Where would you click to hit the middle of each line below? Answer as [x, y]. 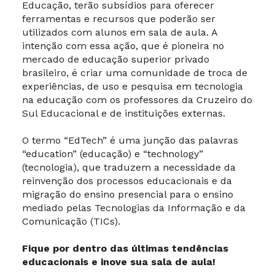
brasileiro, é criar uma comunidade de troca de [135, 73]
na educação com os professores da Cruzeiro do [137, 100]
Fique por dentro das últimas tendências [125, 248]
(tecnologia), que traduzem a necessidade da [129, 167]
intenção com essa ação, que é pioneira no [123, 46]
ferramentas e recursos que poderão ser [119, 19]
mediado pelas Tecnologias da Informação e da [134, 208]
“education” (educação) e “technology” [113, 154]
